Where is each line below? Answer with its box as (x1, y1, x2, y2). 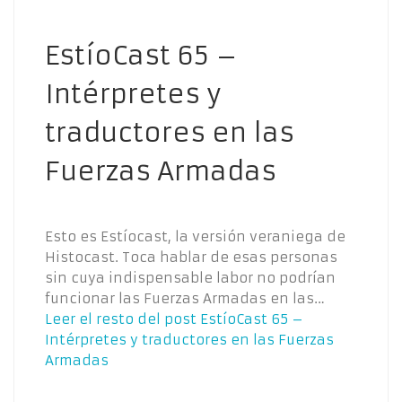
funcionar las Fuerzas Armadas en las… (45, 289, 325, 307)
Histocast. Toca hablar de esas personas (45, 248, 337, 266)
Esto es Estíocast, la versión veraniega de (45, 227, 345, 245)
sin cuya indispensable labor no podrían (45, 268, 336, 286)
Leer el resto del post (45, 310, 197, 328)
